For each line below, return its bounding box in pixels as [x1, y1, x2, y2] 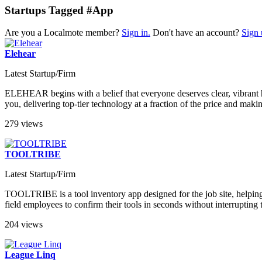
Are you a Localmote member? [5, 27, 122, 38]
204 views [5, 219, 43, 230]
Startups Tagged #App [5, 4, 113, 16]
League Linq [5, 250, 56, 260]
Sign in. [122, 27, 150, 38]
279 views [5, 119, 43, 129]
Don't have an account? [150, 27, 242, 38]
